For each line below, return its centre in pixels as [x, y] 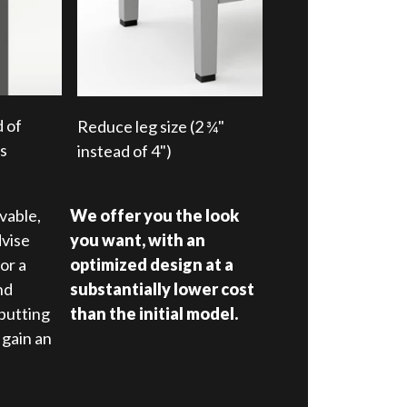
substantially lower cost [163, 289]
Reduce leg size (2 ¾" [151, 127]
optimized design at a [152, 264]
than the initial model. [154, 313]
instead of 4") [125, 151]
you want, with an [138, 240]
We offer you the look [155, 215]
